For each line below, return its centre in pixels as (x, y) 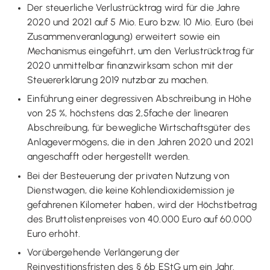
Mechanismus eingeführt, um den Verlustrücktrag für (141, 51)
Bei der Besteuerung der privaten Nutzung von (128, 175)
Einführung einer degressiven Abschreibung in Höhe (139, 99)
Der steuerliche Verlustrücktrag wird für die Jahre (133, 7)
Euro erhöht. (54, 233)
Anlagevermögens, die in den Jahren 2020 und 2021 (140, 142)
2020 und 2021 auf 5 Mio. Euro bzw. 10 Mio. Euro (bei (140, 22)
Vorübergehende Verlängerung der (104, 252)
